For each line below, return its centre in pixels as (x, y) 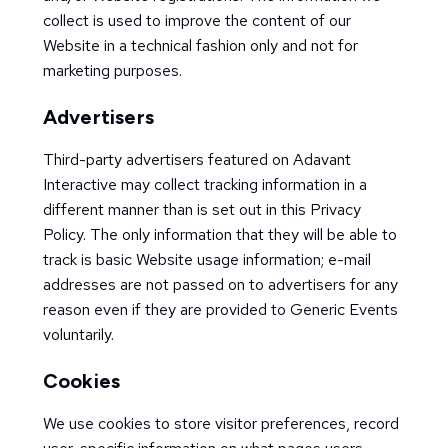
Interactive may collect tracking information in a (204, 184)
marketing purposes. (112, 70)
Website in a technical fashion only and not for (200, 45)
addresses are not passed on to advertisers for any (220, 284)
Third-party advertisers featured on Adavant (196, 159)
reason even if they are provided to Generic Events (220, 309)
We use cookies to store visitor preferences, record (220, 423)
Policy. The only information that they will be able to (219, 234)
